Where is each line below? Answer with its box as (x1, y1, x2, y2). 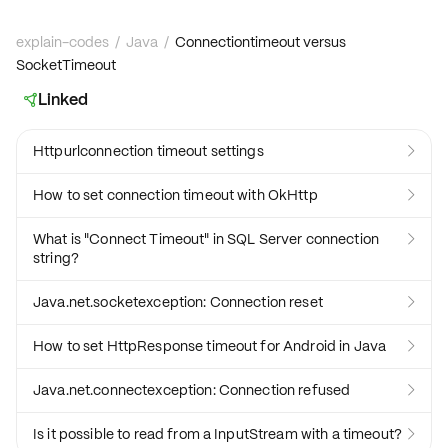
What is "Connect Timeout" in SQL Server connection (33, 230, 379, 248)
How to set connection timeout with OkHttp (33, 186, 318, 204)
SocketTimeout (16, 56, 116, 74)
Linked (38, 89, 89, 110)
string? (33, 249, 79, 267)
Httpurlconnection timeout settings (33, 142, 264, 160)
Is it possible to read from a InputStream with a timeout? (33, 425, 402, 443)
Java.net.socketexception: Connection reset (33, 293, 323, 311)
